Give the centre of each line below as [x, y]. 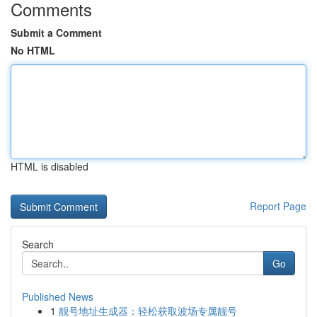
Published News [58, 296]
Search [38, 244]
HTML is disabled [50, 166]
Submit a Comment [56, 33]
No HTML [33, 50]
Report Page [278, 206]
